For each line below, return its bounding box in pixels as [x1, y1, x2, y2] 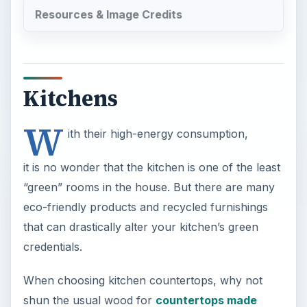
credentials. [23, 239, 82, 254]
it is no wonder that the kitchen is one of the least [23, 160, 280, 174]
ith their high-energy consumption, [67, 126, 248, 140]
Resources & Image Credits [34, 8, 182, 22]
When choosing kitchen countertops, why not [23, 273, 262, 287]
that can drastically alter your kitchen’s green [23, 219, 258, 234]
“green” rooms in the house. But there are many [23, 180, 275, 194]
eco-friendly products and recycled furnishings [23, 199, 268, 214]
